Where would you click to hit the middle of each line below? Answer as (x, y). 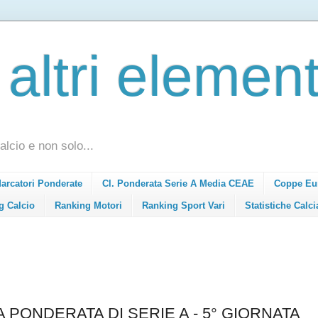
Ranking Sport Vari (183, 205)
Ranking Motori (88, 205)
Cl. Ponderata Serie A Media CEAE (178, 184)
